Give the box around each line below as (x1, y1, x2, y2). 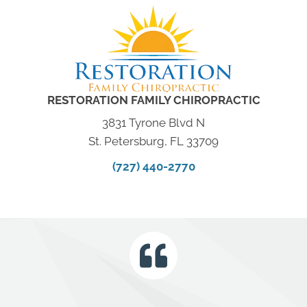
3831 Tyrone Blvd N (102, 116, 205, 130)
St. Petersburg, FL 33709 (88, 134, 219, 149)
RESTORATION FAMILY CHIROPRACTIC (47, 93, 260, 108)
